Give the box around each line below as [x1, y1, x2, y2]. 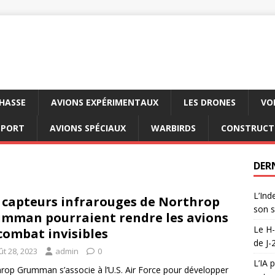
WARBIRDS [151, 122, 196, 134]
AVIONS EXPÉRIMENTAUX [51, 96, 158, 108]
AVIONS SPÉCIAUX [50, 122, 126, 134]
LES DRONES [184, 96, 236, 108]
